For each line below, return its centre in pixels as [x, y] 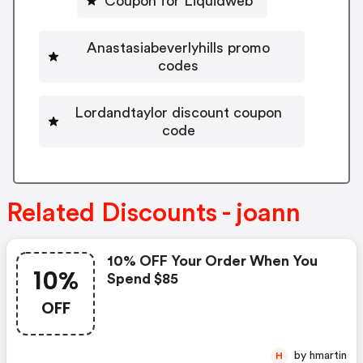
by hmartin [328, 355]
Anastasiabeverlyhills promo [178, 47]
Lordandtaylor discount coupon [178, 112]
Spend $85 [143, 278]
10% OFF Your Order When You [212, 261]
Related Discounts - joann [154, 213]
